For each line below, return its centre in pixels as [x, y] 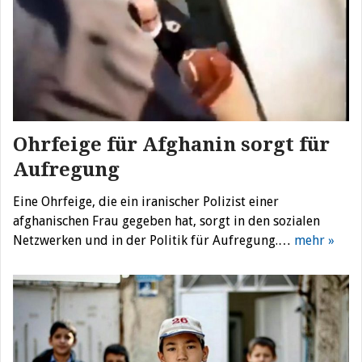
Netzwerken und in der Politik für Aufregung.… [154, 241]
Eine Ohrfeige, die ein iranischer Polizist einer [146, 202]
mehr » [314, 241]
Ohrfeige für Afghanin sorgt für [171, 145]
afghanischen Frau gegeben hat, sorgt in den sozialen [166, 221]
